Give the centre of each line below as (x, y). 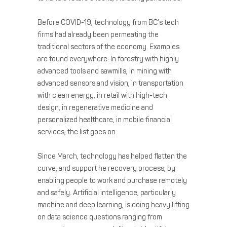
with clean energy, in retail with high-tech (102, 95)
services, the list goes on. (77, 132)
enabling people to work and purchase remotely (112, 180)
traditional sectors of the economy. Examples (108, 47)
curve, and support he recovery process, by (106, 168)
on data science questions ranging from (100, 217)
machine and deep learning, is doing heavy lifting (113, 205)
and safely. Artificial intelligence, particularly (107, 193)
